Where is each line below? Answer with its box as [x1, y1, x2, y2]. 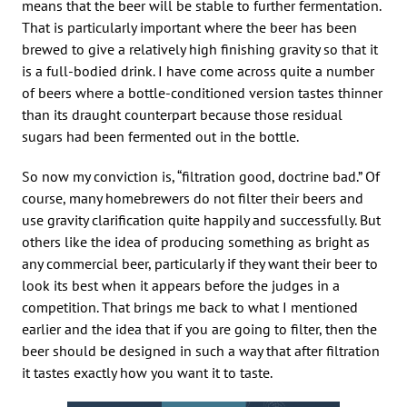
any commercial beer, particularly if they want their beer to [22, 253, 378, 273]
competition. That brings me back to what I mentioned [22, 297, 358, 316]
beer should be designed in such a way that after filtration [22, 341, 380, 360]
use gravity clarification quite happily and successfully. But [22, 210, 381, 229]
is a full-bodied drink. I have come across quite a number [22, 61, 374, 80]
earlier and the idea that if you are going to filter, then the [22, 319, 377, 338]
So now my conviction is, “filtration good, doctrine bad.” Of [22, 166, 380, 185]
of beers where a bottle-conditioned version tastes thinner [22, 83, 382, 102]
